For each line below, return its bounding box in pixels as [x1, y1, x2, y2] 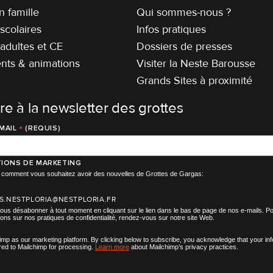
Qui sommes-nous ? [136, 5, 232, 19]
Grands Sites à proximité [136, 73, 253, 87]
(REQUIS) [23, 123, 61, 133]
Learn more [94, 243, 129, 250]
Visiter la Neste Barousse [136, 56, 256, 70]
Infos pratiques [136, 22, 207, 36]
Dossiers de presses [136, 39, 233, 53]
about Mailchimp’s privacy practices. [129, 243, 238, 250]
